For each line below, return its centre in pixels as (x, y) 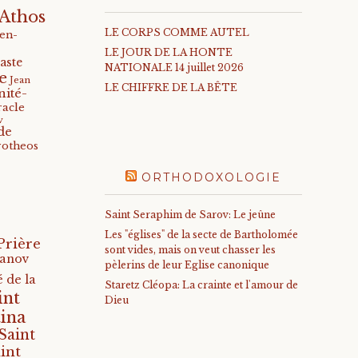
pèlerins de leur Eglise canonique (187, 265)
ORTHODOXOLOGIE (212, 177)
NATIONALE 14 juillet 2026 (175, 67)
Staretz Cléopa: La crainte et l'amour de (202, 284)
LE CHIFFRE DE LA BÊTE (171, 87)
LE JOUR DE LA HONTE (169, 52)
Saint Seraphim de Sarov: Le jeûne (191, 214)
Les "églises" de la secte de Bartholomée (202, 234)
